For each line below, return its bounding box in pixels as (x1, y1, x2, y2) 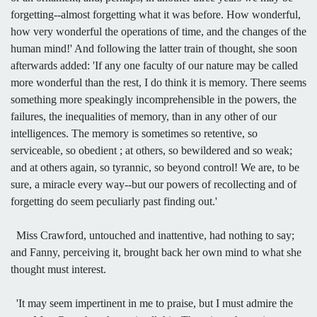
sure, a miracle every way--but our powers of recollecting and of (11, 178, 296, 190)
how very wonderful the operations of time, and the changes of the (11, 25, 306, 38)
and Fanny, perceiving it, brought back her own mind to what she (11, 246, 301, 258)
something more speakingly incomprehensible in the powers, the (11, 93, 296, 105)
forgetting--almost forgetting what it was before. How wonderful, (11, 8, 301, 21)
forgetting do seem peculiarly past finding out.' (11, 195, 217, 207)
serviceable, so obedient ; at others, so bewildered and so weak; (11, 144, 292, 156)
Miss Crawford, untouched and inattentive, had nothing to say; (11, 229, 294, 241)
